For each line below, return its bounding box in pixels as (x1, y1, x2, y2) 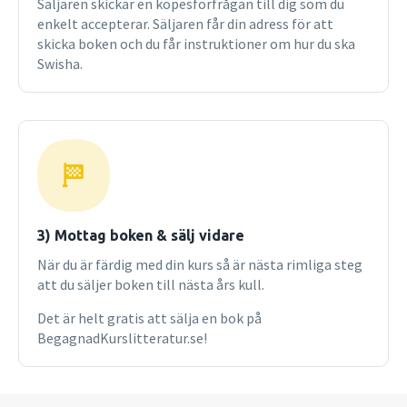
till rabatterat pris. (18, 2, 136, 20)
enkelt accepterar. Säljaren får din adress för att (37, 15, 333, 33)
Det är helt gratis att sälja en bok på (37, 309, 262, 327)
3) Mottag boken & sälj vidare (37, 227, 244, 243)
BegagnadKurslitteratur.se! (37, 329, 207, 347)
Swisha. (37, 55, 83, 73)
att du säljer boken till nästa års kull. (37, 275, 264, 293)
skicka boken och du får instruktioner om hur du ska (37, 35, 355, 53)
